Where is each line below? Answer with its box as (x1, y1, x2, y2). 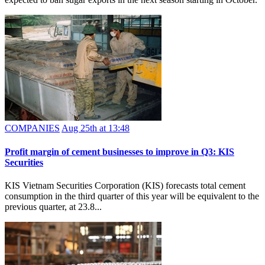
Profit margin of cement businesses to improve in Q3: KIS (5, 146, 234, 157)
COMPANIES (5, 123, 60, 134)
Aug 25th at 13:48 (62, 123, 130, 134)
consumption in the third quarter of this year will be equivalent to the (5, 190, 259, 201)
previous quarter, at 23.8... (5, 201, 102, 212)
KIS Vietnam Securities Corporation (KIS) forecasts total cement (5, 180, 245, 190)
